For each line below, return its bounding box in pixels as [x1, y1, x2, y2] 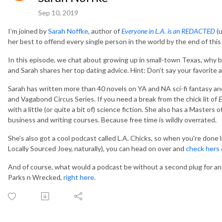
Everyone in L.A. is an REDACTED [121, 26, 215, 35]
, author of [88, 26, 121, 35]
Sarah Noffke [48, 26, 88, 35]
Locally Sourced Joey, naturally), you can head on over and [8, 144, 186, 153]
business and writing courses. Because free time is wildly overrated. [8, 115, 217, 124]
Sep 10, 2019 [38, 8, 78, 17]
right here [63, 172, 94, 181]
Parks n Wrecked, [8, 172, 63, 181]
